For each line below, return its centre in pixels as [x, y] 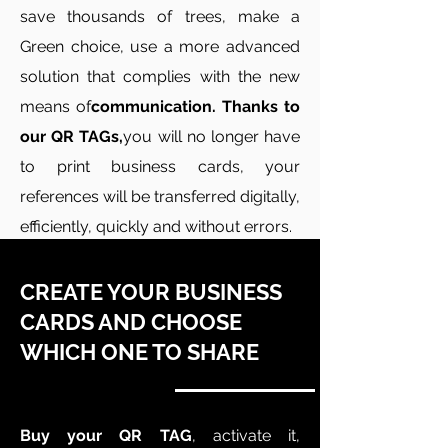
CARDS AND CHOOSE [131, 322]
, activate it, [246, 435]
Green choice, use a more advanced [160, 46]
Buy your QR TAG [106, 435]
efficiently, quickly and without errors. [156, 226]
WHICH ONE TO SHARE [139, 352]
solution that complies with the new [160, 76]
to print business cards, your [160, 166]
